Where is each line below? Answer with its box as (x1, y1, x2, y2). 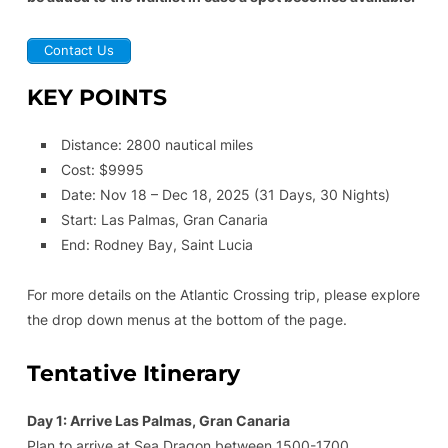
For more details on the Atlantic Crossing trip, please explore (26, 285, 420, 303)
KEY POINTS (26, 83, 167, 111)
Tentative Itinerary (26, 359, 240, 387)
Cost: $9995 (60, 160, 144, 178)
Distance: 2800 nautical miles (60, 135, 253, 153)
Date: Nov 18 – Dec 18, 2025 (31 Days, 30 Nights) (60, 185, 390, 203)
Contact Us (43, 42, 114, 59)
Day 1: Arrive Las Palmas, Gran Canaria (26, 411, 290, 429)
